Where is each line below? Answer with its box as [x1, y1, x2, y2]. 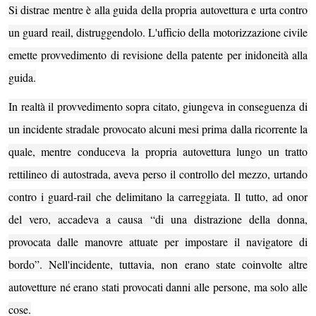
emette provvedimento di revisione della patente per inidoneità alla [8, 47, 308, 62]
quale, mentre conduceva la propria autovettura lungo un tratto [8, 144, 308, 159]
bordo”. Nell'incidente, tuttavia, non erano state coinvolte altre [8, 257, 308, 272]
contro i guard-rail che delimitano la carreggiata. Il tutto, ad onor [8, 189, 308, 205]
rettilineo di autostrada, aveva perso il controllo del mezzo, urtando [8, 166, 308, 182]
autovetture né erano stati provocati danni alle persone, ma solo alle [8, 279, 308, 295]
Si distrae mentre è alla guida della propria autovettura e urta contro [8, 1, 308, 17]
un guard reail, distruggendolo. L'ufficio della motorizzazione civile [8, 24, 308, 39]
